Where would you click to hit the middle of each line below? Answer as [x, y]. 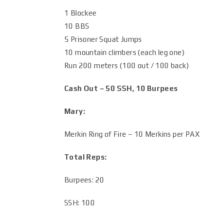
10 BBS [77, 26]
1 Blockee [81, 13]
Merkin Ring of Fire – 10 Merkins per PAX [132, 134]
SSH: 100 [80, 203]
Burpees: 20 [84, 180]
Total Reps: [86, 157]
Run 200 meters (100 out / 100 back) [127, 65]
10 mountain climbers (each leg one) [124, 52]
